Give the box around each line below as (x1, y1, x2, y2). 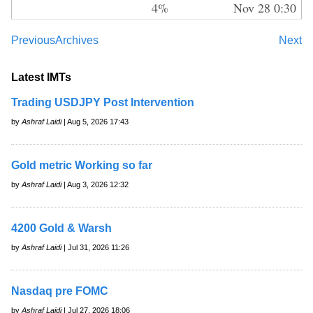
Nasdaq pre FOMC (11, 284, 108, 297)
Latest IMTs (11, 71, 71, 83)
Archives (55, 34, 99, 46)
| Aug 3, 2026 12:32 (61, 180, 129, 189)
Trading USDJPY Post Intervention (11, 96, 194, 108)
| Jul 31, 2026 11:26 (61, 242, 129, 252)
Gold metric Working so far (11, 159, 152, 171)
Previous (11, 34, 55, 46)
